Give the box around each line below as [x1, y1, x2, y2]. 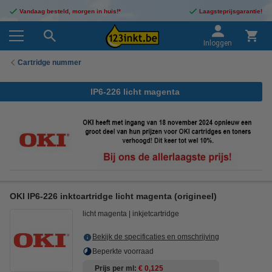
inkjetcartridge [132, 209, 179, 219]
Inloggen [203, 39, 232, 47]
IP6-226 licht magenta [90, 87, 180, 97]
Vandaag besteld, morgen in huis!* [19, 8, 121, 15]
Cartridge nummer [18, 58, 81, 67]
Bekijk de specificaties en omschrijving [92, 233, 219, 242]
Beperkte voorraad [92, 247, 154, 256]
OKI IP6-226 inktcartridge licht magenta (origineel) [10, 191, 217, 202]
